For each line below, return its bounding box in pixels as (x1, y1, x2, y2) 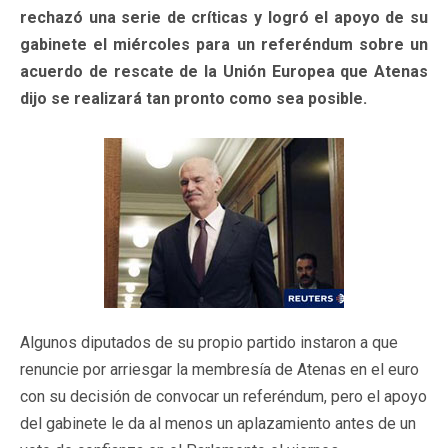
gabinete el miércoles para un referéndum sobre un (20, 34, 428, 54)
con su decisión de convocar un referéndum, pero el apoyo (20, 386, 427, 406)
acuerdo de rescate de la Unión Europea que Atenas (20, 61, 428, 81)
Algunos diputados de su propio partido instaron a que (20, 332, 398, 352)
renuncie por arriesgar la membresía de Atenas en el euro (20, 359, 419, 379)
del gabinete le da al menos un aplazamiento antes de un (20, 413, 416, 433)
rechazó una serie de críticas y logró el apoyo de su (20, 7, 428, 27)
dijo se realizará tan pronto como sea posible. (20, 88, 367, 108)
